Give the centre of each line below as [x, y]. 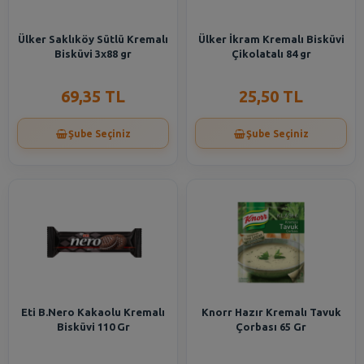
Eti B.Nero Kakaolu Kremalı [93, 312]
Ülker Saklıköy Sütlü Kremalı [93, 39]
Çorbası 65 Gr [271, 327]
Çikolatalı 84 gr [271, 54]
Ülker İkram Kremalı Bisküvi [271, 39]
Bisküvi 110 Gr [93, 327]
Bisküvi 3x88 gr [93, 54]
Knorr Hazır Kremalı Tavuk [271, 312]
